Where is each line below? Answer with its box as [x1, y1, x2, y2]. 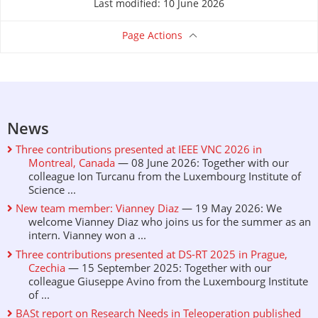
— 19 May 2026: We [179, 204, 282, 216]
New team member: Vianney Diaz [13, 204, 179, 216]
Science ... [28, 185, 76, 197]
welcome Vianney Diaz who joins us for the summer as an [28, 218, 311, 229]
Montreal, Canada [28, 158, 115, 170]
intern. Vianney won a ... [28, 231, 146, 243]
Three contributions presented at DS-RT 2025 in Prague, [13, 250, 287, 261]
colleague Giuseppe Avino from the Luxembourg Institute [28, 277, 308, 288]
